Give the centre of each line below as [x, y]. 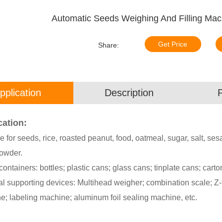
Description [129, 92]
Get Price [173, 44]
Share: [108, 45]
